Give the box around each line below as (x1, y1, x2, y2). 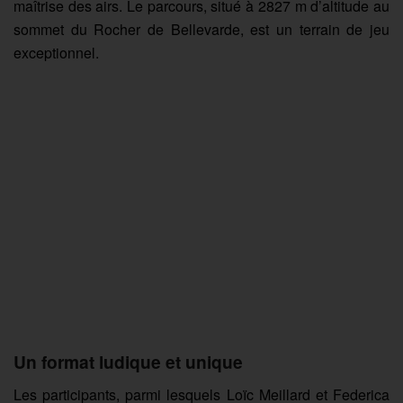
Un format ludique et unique (13, 349, 243, 375)
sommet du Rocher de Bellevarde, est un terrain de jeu (13, 18, 390, 40)
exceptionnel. (13, 41, 99, 63)
